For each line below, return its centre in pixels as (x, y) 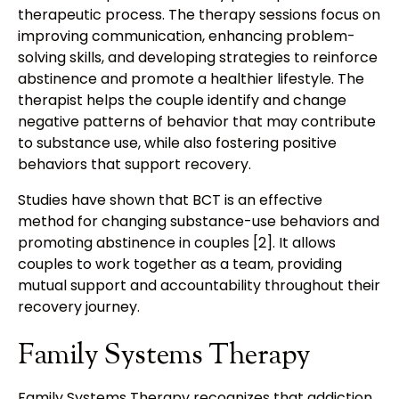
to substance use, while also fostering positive (177, 143)
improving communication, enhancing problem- (187, 37)
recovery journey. (79, 307)
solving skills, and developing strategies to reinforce (198, 58)
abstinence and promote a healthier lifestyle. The (191, 79)
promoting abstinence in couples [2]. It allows (177, 243)
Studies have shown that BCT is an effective (170, 200)
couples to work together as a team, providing (180, 265)
